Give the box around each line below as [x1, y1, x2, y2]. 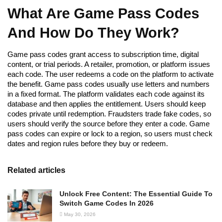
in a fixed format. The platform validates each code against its [7, 90, 205, 98]
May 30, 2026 [62, 212, 96, 218]
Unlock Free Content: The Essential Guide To [59, 190, 213, 198]
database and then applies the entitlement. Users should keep [7, 100, 206, 108]
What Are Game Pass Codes [7, 5, 199, 22]
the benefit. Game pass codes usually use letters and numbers [7, 80, 210, 88]
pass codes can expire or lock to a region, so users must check [7, 129, 213, 138]
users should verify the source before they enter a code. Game [7, 119, 210, 128]
